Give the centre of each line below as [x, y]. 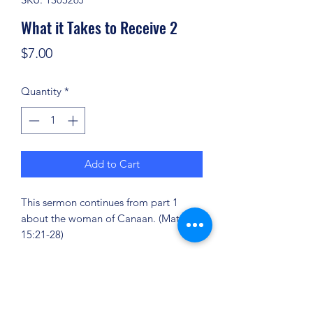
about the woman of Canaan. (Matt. [103, 218]
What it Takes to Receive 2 [99, 27]
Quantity [41, 91]
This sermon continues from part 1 [100, 202]
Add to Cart [112, 163]
